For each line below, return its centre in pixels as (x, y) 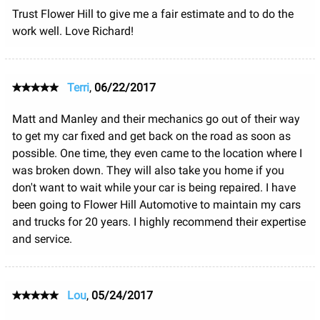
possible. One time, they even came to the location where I (157, 153)
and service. (42, 239)
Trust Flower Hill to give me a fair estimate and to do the (152, 14)
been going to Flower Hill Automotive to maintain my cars (156, 204)
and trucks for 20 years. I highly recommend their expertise (159, 221)
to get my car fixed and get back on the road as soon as (151, 136)
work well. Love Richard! (72, 31)
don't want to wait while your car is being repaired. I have (154, 187)
